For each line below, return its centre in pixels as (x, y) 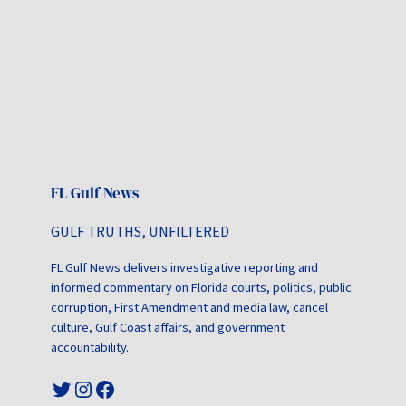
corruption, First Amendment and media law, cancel (189, 307)
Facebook (99, 388)
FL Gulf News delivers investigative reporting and (184, 267)
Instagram (81, 388)
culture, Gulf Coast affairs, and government (168, 327)
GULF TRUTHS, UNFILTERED (140, 231)
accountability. (90, 347)
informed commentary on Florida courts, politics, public (201, 287)
